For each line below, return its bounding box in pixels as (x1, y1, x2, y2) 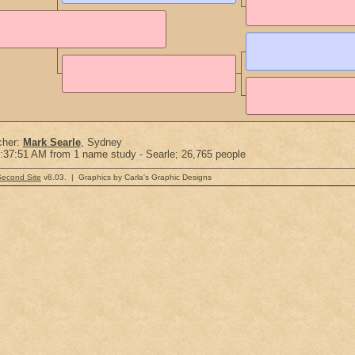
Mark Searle (22, 136, 81, 148)
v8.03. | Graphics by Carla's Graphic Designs (41, 173, 212, 181)
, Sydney (80, 136, 122, 148)
